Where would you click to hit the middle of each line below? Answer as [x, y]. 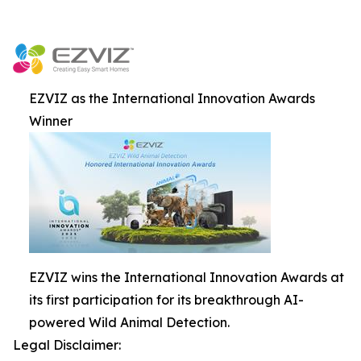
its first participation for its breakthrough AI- [166, 300]
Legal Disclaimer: [67, 345]
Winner [51, 121]
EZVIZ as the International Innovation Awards [172, 99]
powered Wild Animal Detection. [129, 323]
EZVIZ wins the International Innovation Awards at [187, 278]
